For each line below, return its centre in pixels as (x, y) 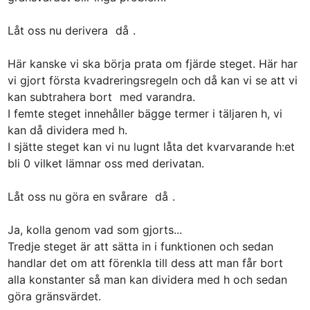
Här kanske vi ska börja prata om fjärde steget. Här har (152, 63)
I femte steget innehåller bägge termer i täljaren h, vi (145, 113)
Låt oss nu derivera (59, 30)
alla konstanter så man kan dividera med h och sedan (147, 279)
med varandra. (155, 97)
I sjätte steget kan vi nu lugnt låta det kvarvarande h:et (151, 146)
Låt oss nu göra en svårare (79, 196)
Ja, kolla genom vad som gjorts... (94, 229)
